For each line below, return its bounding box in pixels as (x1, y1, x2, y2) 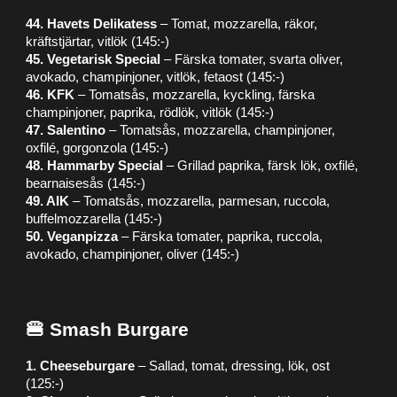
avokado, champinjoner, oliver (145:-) (26, 247, 240, 261)
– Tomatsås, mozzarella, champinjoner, (105, 123, 336, 137)
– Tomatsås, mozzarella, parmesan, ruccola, (69, 194, 331, 208)
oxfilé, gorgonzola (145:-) (26, 141, 169, 155)
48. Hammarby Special (26, 159, 164, 173)
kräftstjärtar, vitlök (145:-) (26, 35, 170, 49)
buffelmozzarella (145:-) (26, 212, 163, 226)
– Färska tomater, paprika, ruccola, (118, 230, 323, 244)
